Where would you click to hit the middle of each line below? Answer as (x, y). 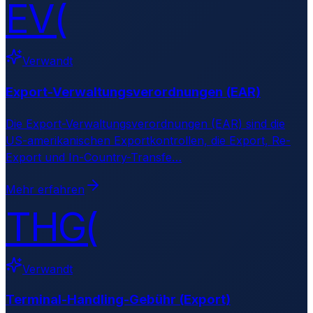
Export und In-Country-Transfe (89, 157)
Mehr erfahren (45, 189)
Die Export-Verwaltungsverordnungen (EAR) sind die (145, 123)
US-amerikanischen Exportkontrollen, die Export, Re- (148, 140)
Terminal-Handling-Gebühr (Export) (118, 300)
